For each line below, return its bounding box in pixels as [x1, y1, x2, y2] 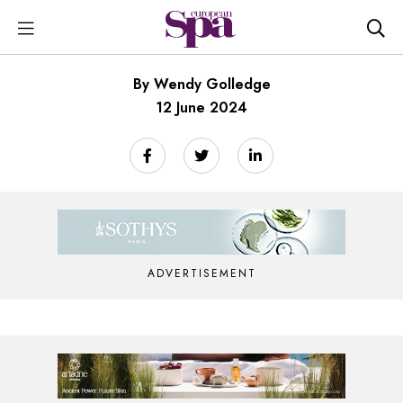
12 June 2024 [156, 97, 247, 118]
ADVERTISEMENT [147, 265, 256, 282]
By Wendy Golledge [132, 74, 271, 94]
